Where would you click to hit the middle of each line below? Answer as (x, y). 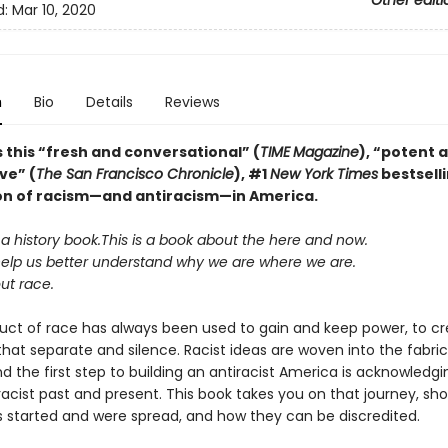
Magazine (325, 152)
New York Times (323, 174)
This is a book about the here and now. (234, 240)
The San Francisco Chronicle (134, 174)
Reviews (192, 102)
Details (109, 102)
